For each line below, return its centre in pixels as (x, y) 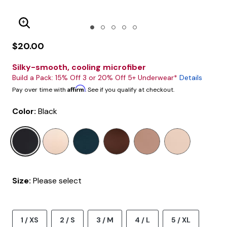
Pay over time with (40, 90)
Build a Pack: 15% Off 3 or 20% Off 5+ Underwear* (96, 78)
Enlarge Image (55, 29)
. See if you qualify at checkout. (130, 90)
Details (191, 78)
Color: (25, 111)
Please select (57, 181)
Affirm (76, 88)
